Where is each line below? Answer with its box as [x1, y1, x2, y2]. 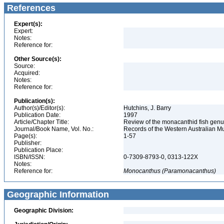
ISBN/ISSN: [14, 153, 45, 160]
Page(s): [14, 132, 37, 139]
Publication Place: [14, 146, 63, 153]
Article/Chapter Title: [14, 118, 69, 125]
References [4, 3, 55, 13]
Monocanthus [123, 167, 160, 174]
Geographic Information [4, 189, 109, 199]
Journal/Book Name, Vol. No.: [14, 125, 93, 132]
